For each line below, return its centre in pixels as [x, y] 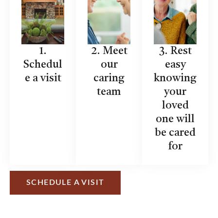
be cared [175, 133]
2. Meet [109, 51]
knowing [175, 78]
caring [109, 78]
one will [175, 119]
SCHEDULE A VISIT [65, 182]
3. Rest [175, 51]
